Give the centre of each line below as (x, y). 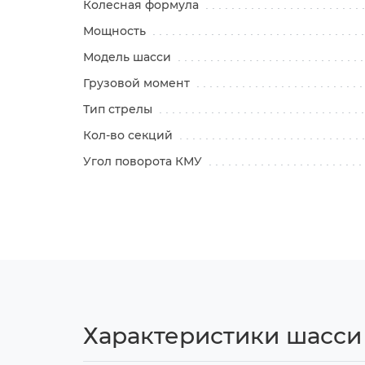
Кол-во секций (130, 135)
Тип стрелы (119, 109)
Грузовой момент (138, 83)
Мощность (116, 31)
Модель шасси (129, 57)
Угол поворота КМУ (144, 161)
